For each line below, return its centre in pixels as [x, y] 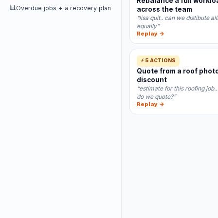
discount [152, 80]
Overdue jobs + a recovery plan [64, 8]
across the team [164, 9]
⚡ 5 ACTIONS [158, 60]
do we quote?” [156, 97]
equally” [148, 26]
